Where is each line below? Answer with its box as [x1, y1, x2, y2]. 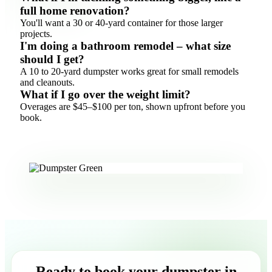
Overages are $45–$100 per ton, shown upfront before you [20, 101, 245, 112]
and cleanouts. [20, 77, 75, 88]
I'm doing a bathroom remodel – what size [20, 39, 231, 53]
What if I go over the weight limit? [20, 88, 191, 101]
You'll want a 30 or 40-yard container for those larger [20, 18, 223, 29]
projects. [20, 29, 52, 39]
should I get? [20, 53, 84, 66]
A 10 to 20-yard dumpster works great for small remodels [20, 66, 239, 77]
